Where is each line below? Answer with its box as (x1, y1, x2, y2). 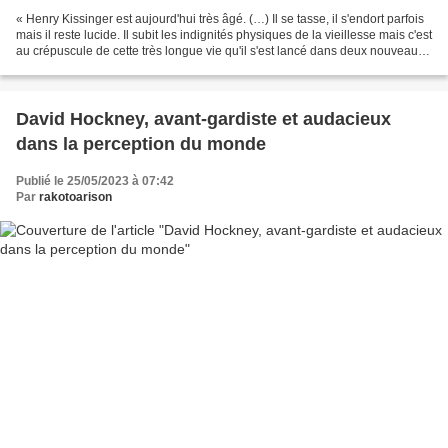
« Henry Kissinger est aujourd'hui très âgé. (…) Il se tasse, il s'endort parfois (16, 12, 424, 27)
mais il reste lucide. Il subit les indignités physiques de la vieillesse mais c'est (16, 28, 432, 43)
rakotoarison (39, 190, 112, 205)
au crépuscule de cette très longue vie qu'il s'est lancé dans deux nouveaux (16, 44, 424, 59)
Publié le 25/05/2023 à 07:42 (16, 174, 174, 189)
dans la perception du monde (16, 134, 266, 155)
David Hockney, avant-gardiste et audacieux (16, 109, 391, 130)
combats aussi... (16, 60, 103, 75)
